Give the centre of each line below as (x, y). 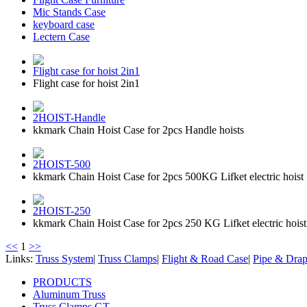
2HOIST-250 (62, 211)
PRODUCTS (62, 282)
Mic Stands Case (69, 12)
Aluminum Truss (69, 294)
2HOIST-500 (62, 164)
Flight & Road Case (205, 259)
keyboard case (64, 24)
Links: (21, 259)
